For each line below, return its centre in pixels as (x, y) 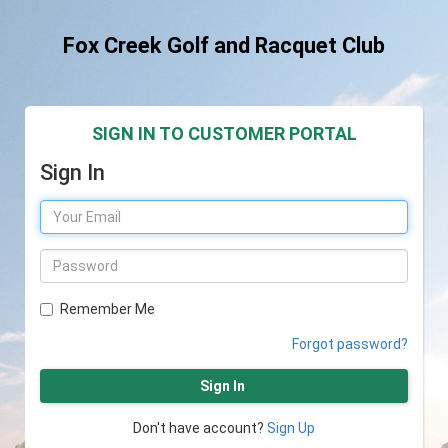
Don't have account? (200, 428)
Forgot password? (350, 344)
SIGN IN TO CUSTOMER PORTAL (224, 133)
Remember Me (107, 309)
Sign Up (291, 428)
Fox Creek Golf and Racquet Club (224, 45)
